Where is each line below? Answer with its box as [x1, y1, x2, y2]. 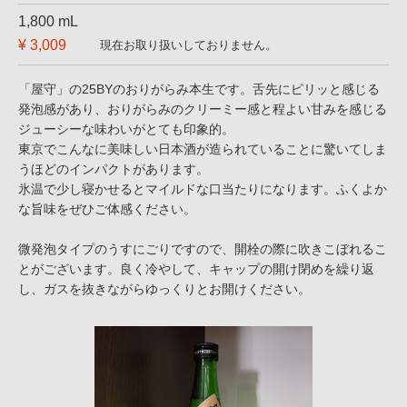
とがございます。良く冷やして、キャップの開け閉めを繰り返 [18, 262, 374, 276]
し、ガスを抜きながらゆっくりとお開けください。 [18, 282, 311, 296]
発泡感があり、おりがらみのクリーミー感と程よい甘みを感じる [18, 102, 387, 116]
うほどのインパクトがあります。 [18, 162, 209, 176]
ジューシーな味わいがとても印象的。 [18, 122, 234, 136]
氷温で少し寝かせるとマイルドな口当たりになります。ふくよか [18, 182, 387, 196]
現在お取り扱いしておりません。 [100, 38, 277, 52]
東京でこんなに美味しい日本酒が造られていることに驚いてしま [18, 142, 387, 156]
